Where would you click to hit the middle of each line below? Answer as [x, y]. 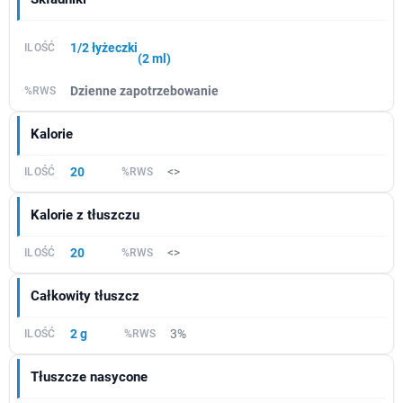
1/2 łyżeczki [103, 48]
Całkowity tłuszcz [85, 296]
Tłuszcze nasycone [89, 377]
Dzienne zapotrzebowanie [145, 91]
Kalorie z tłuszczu [85, 215]
